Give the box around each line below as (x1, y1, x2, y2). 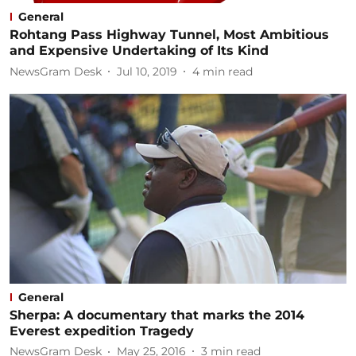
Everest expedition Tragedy (10, 323, 194, 339)
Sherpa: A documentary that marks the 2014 (10, 307, 304, 323)
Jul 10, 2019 (117, 64, 177, 79)
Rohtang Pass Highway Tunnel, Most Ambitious (10, 27, 329, 42)
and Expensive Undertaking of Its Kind (10, 43, 269, 58)
